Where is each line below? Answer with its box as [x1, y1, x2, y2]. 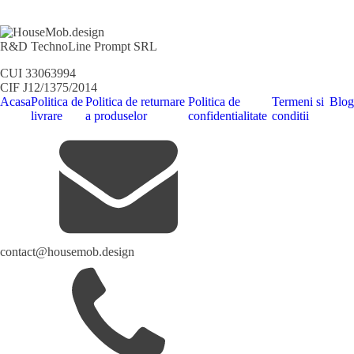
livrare [31, 109, 62, 123]
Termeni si [271, 95, 324, 109]
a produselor [85, 109, 147, 123]
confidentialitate [187, 109, 267, 123]
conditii [271, 109, 309, 123]
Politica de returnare [85, 95, 185, 109]
